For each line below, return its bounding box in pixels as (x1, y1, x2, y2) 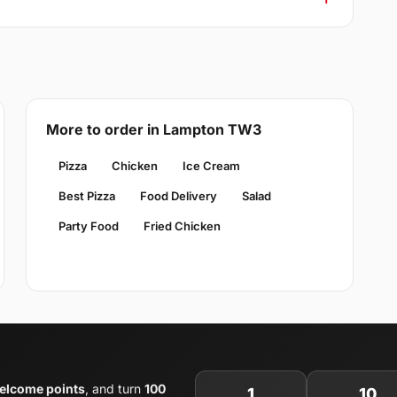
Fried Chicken (143, 219, 221, 234)
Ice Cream (182, 159, 240, 174)
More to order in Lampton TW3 (45, 121, 261, 139)
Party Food (58, 219, 119, 234)
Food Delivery (139, 189, 217, 204)
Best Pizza (58, 189, 115, 204)
